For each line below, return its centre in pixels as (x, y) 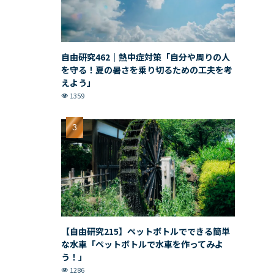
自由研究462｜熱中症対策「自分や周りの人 (146, 57)
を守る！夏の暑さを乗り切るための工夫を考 (147, 69)
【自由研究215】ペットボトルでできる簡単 (146, 231)
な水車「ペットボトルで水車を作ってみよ (142, 244)
